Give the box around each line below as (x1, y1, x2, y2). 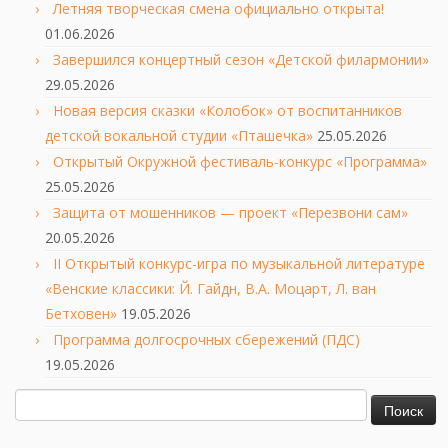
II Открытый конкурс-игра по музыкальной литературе (53, 253, 425, 273)
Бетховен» (45, 303, 117, 323)
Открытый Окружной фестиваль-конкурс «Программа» (53, 151, 427, 171)
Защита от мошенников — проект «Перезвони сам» (53, 202, 408, 222)
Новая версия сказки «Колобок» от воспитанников (53, 100, 402, 120)
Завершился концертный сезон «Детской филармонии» (53, 49, 429, 69)
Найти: (15, 389, 60, 409)
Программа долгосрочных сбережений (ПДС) (53, 329, 360, 349)
